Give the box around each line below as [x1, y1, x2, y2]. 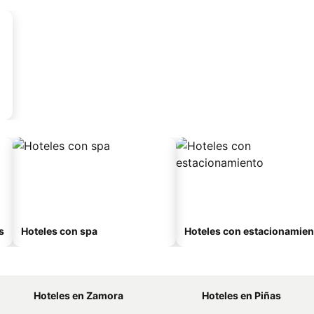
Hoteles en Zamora [34, 289, 123, 301]
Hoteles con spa [21, 225, 97, 237]
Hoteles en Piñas [202, 289, 281, 301]
